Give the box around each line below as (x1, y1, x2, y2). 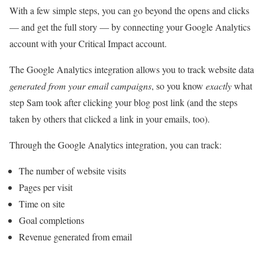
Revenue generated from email (19, 230, 132, 243)
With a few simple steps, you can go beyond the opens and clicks (9, 4, 249, 16)
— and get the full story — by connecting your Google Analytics (9, 20, 250, 33)
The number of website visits (19, 164, 129, 177)
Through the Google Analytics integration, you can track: (9, 138, 222, 151)
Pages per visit (19, 180, 72, 193)
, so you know (151, 79, 206, 92)
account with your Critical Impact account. (9, 37, 167, 49)
